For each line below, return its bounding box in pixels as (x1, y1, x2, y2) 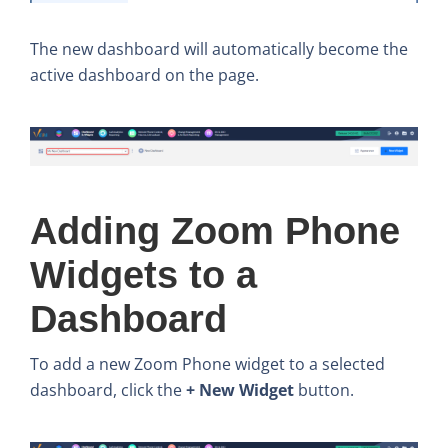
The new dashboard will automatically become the (30, 37, 408, 60)
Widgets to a (30, 253, 257, 296)
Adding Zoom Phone (30, 209, 400, 252)
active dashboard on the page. (30, 63, 259, 86)
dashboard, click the (30, 378, 186, 401)
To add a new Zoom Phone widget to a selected (30, 352, 385, 375)
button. (294, 378, 354, 401)
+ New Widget (186, 378, 294, 401)
